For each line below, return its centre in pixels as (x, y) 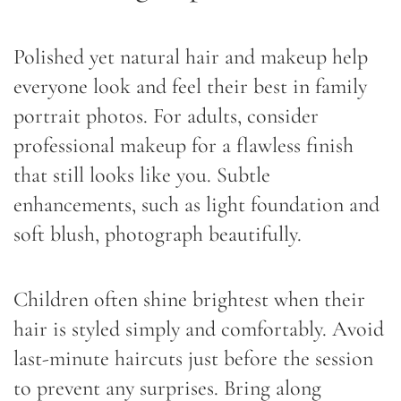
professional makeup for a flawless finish (183, 145)
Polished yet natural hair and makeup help (191, 56)
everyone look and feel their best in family (190, 86)
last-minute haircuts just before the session (193, 358)
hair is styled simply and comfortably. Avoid (199, 328)
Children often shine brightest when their (189, 299)
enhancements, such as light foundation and (196, 204)
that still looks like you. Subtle (142, 175)
